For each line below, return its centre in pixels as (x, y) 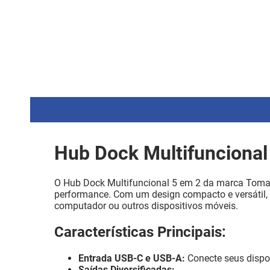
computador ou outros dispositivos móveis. (146, 206)
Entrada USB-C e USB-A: (132, 259)
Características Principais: (140, 232)
